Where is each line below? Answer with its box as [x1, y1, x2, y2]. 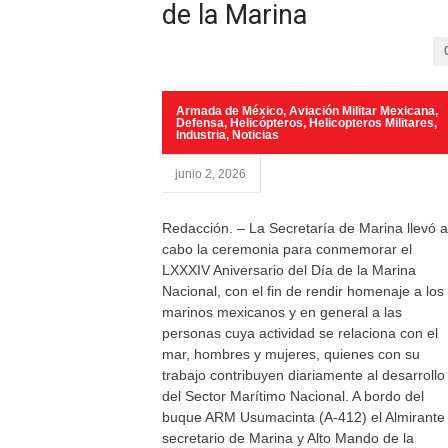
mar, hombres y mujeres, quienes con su [162, 346, 420, 362]
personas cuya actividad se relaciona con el [162, 325, 438, 341]
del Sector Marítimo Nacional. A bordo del [162, 388, 424, 404]
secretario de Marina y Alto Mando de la [162, 430, 414, 446]
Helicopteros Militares [309, 116, 434, 130]
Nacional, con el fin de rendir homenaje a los [162, 283, 444, 299]
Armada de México [176, 104, 283, 118]
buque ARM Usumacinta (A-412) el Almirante [162, 409, 445, 425]
